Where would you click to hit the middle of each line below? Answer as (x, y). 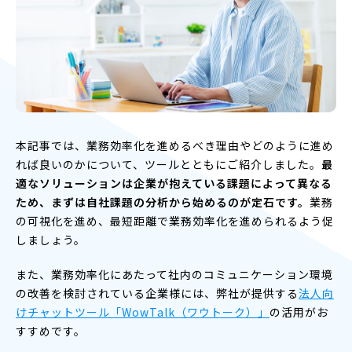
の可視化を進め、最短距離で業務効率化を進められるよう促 (175, 220)
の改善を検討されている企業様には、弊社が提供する (157, 293)
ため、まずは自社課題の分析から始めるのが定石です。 (163, 202)
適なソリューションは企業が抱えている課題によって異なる (174, 183)
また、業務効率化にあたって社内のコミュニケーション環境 (174, 274)
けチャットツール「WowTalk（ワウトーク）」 (143, 312)
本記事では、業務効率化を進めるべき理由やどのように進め (175, 145)
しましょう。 (51, 239)
